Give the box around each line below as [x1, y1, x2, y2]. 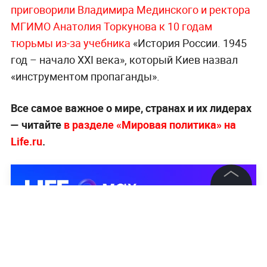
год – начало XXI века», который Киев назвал [10, 52, 238, 67]
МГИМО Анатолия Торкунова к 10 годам [10, 19, 212, 34]
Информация [10, 253, 69, 266]
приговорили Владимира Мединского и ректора [10, 2, 250, 17]
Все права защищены [163, 204, 236, 214]
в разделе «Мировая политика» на [63, 117, 236, 132]
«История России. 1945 [130, 36, 247, 51]
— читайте [10, 117, 64, 132]
